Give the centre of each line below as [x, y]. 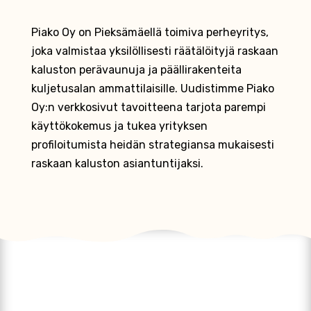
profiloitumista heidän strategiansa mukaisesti [152, 144]
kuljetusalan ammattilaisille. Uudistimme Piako [152, 88]
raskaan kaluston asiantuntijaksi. [117, 163]
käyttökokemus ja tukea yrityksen [119, 126]
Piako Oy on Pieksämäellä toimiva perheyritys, [150, 32]
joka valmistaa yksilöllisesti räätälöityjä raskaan [154, 51]
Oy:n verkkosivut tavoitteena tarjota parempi [148, 107]
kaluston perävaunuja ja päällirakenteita [136, 69]
